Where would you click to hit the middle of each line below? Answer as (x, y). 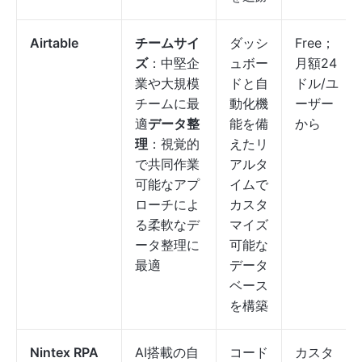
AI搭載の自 (167, 352)
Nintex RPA (64, 352)
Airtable (54, 43)
